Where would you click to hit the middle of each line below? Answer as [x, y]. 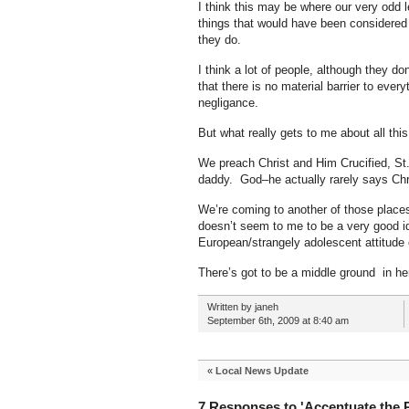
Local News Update [262, 371]
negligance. [228, 103]
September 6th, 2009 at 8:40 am [278, 320]
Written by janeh [242, 307]
